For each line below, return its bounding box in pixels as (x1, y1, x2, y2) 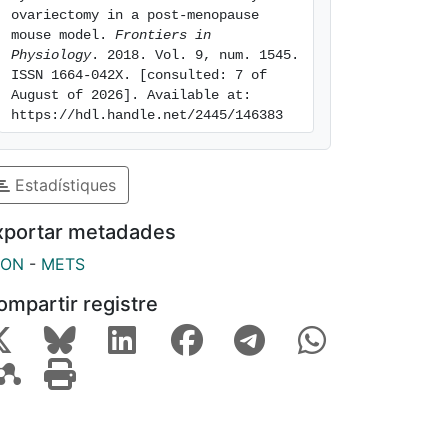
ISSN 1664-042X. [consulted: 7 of (11, 67, 267, 83)
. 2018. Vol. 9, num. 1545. (91, 47, 299, 63)
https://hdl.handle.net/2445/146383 (11, 107, 283, 123)
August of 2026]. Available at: (11, 87, 251, 103)
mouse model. (11, 27, 115, 43)
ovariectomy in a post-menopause (11, 7, 259, 23)
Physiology (11, 47, 91, 63)
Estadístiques (10, 174, 116, 195)
